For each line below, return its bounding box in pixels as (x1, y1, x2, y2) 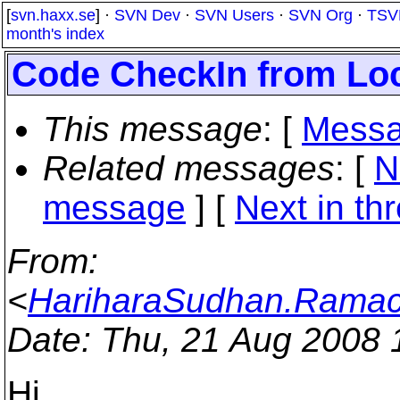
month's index (6, 25, 104, 43)
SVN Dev (114, 6, 180, 24)
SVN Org (288, 6, 353, 24)
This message (43, 110, 262, 148)
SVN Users (195, 6, 274, 24)
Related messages (43, 149, 335, 187)
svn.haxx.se (11, 6, 96, 24)
